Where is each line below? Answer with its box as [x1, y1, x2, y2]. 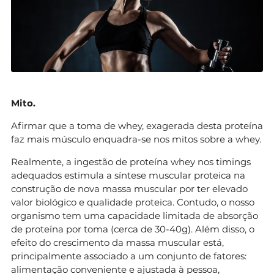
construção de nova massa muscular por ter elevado [11, 183, 248, 195]
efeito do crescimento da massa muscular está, [11, 237, 224, 249]
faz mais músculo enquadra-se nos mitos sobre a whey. [11, 133, 261, 146]
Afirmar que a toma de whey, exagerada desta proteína [11, 120, 263, 132]
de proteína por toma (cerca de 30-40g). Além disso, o [11, 223, 254, 235]
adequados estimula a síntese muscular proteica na [11, 169, 245, 182]
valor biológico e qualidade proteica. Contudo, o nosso [11, 196, 254, 209]
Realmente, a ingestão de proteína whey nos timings [11, 156, 251, 168]
